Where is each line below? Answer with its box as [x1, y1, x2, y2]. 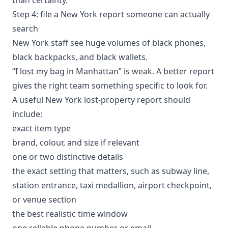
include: [12, 108, 42, 120]
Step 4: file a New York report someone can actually [12, 8, 210, 20]
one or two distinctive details [12, 151, 123, 162]
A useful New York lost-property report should [12, 94, 190, 105]
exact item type [12, 122, 71, 134]
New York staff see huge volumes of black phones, [12, 37, 206, 48]
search [12, 22, 38, 34]
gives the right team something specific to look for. [12, 79, 208, 91]
